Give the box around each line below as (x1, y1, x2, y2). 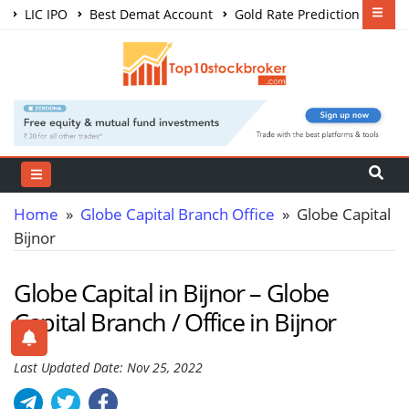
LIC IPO (21, 5, 68, 23)
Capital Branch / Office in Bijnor (14, 304, 337, 339)
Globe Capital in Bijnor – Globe (14, 275, 329, 309)
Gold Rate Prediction (231, 5, 360, 23)
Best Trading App (178, 35, 288, 52)
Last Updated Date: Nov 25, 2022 (14, 358, 203, 376)
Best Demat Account (86, 5, 213, 23)
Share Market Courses (26, 35, 165, 52)
